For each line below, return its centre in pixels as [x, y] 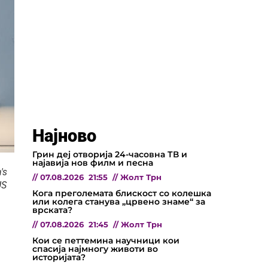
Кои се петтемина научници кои [106, 240]
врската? [52, 210]
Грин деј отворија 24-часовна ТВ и [110, 154]
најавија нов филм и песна [93, 162]
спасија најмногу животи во [95, 249]
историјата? [59, 257]
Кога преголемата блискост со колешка [122, 193]
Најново [64, 135]
